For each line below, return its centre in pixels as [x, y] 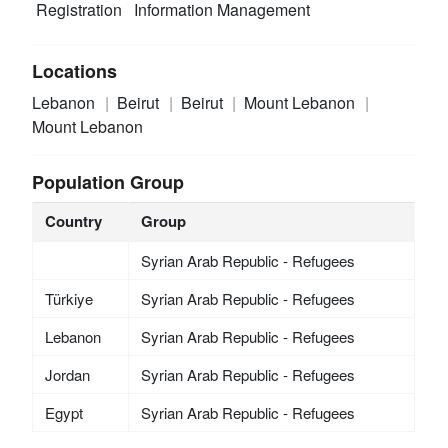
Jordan [67, 375]
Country [73, 221]
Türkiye [68, 299]
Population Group [108, 182]
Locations [75, 71]
